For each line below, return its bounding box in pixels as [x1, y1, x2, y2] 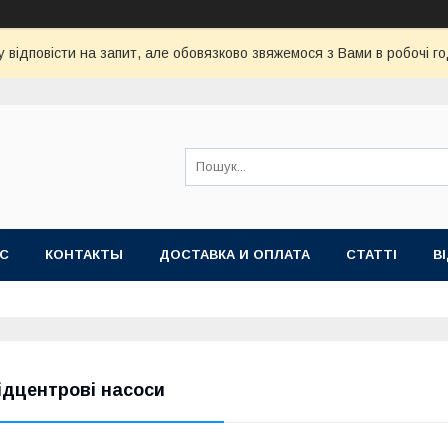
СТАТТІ [346, 247, 397, 262]
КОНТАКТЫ [45, 247, 123, 262]
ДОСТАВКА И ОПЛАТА [159, 247, 310, 262]
